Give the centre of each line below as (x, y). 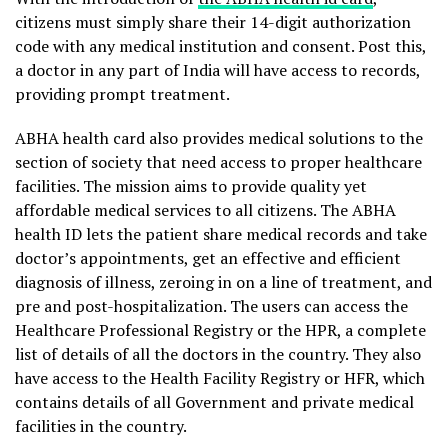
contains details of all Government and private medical (214, 402)
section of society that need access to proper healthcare (218, 162)
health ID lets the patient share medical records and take (221, 234)
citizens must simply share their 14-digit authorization (213, 22)
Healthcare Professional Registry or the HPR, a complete (220, 330)
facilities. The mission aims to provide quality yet (191, 186)
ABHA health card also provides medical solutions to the (219, 138)
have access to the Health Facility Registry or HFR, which (220, 378)
